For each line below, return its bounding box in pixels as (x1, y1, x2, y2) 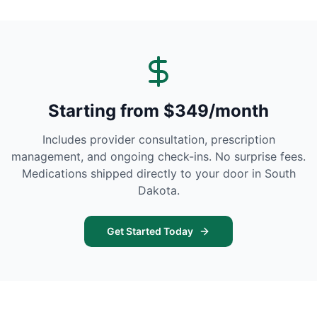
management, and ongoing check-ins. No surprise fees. (11, 149, 306, 163)
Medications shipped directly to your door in (21, 166, 265, 180)
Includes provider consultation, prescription (42, 132, 275, 146)
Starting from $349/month (48, 100, 269, 121)
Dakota (137, 183, 177, 197)
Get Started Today (107, 225, 193, 237)
